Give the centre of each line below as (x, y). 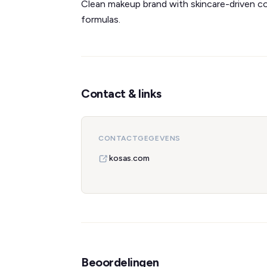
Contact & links (121, 94)
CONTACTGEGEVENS (139, 138)
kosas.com (129, 158)
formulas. (101, 19)
